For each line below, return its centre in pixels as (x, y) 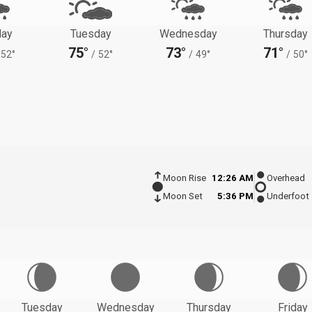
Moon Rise (184, 178)
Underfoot (288, 196)
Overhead (286, 178)
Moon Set (182, 196)
